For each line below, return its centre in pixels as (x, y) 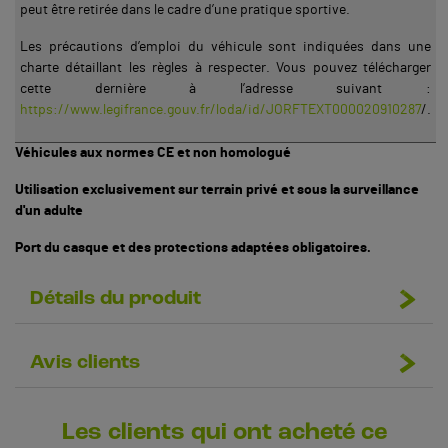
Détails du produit (115, 298)
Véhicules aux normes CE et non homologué (153, 152)
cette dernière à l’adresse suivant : (225, 88)
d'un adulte (49, 210)
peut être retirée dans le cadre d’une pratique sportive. (185, 9)
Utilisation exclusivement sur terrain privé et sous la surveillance (217, 189)
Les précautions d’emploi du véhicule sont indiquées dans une (225, 46)
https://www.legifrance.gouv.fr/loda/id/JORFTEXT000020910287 (220, 109)
